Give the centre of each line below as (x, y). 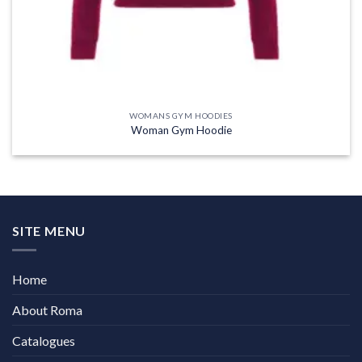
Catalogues (44, 341)
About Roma (47, 310)
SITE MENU (49, 230)
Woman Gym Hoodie (181, 130)
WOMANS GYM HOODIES (181, 116)
